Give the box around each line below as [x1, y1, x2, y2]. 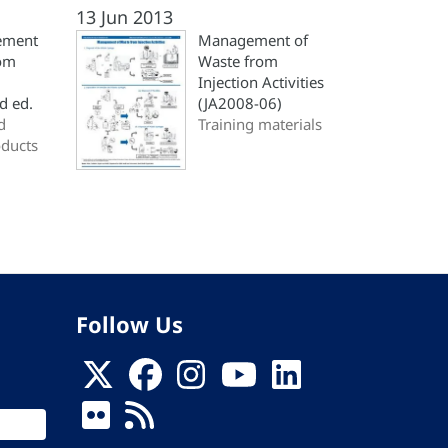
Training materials [198, 114, 322, 134]
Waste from [198, 51, 278, 71]
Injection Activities [198, 72, 324, 92]
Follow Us [76, 309, 183, 339]
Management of [198, 30, 308, 50]
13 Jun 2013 [76, 5, 173, 29]
